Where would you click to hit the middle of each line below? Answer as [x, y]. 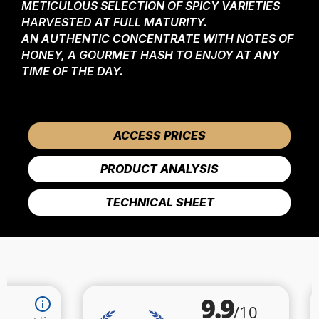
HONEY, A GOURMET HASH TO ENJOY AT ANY [150, 55]
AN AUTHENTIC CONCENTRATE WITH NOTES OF [157, 38]
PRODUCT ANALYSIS [159, 169]
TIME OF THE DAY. [72, 71]
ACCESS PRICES [159, 135]
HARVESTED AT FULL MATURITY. [114, 22]
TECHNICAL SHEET [159, 202]
